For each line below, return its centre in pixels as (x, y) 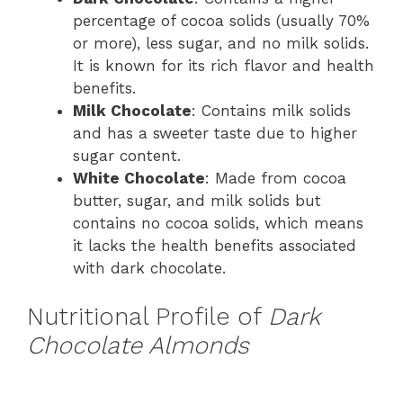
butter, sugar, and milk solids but (197, 200)
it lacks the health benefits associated (215, 245)
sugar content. (127, 155)
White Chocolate (139, 178)
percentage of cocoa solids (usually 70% (221, 20)
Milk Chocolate (132, 110)
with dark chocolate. (149, 268)
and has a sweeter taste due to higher (215, 133)
